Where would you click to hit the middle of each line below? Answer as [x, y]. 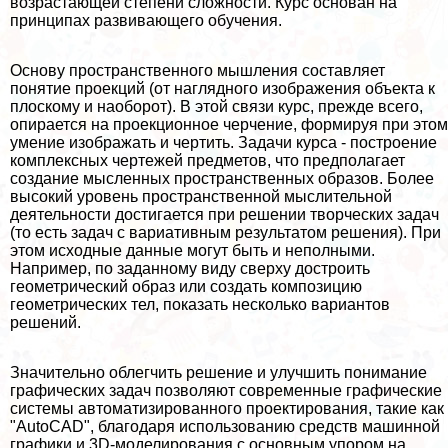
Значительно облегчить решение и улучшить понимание [218, 373]
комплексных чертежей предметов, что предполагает [207, 161]
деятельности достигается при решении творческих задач [224, 215]
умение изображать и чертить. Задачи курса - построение [223, 143]
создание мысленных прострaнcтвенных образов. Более [222, 179]
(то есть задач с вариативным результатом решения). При [225, 233]
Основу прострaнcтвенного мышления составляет [197, 71]
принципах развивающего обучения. [146, 21]
